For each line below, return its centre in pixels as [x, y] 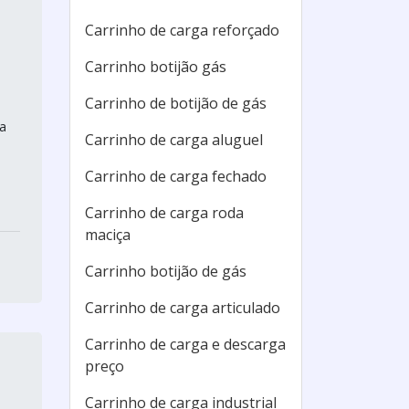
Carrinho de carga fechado [176, 176]
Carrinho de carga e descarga [185, 344]
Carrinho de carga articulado [183, 308]
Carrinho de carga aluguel [174, 140]
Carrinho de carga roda [164, 213]
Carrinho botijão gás [156, 67]
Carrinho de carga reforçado [182, 30]
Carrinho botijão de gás [166, 271]
